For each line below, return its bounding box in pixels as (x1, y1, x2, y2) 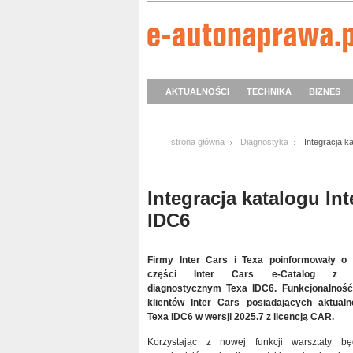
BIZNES (309, 87, 340, 96)
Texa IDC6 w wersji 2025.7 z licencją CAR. (147, 311, 334, 322)
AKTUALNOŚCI (165, 87, 229, 96)
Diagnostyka (240, 137, 288, 147)
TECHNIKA (247, 87, 292, 96)
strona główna (171, 137, 225, 147)
